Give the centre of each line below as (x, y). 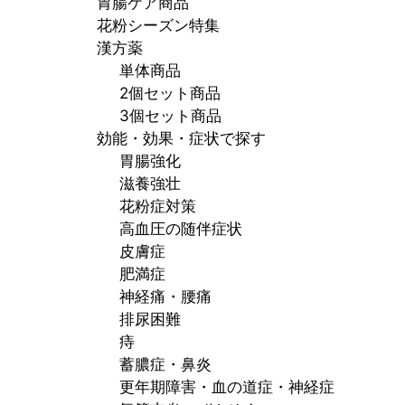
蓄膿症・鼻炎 (165, 365)
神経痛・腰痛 (165, 297)
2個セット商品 (170, 94)
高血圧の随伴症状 (181, 229)
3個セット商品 (170, 116)
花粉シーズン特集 (158, 26)
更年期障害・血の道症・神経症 (227, 387)
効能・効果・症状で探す (181, 139)
